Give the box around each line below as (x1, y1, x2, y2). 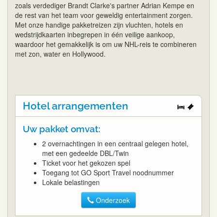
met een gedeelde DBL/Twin (42, 148, 129, 158)
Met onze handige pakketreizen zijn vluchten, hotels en (15, 19, 183, 30)
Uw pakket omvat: (23, 123, 100, 134)
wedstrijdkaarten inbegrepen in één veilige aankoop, (15, 29, 175, 39)
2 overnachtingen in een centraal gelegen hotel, (42, 138, 188, 148)
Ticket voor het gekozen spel (42, 157, 130, 168)
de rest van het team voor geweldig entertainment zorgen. (15, 10, 193, 20)
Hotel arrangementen (23, 99, 128, 112)
